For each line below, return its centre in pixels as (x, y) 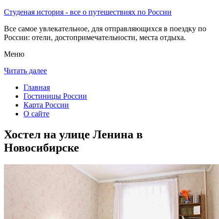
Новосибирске (42, 147)
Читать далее (25, 71)
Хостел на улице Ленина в (73, 134)
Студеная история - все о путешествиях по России (88, 12)
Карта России (46, 105)
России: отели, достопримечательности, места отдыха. (95, 37)
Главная (37, 87)
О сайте (36, 114)
